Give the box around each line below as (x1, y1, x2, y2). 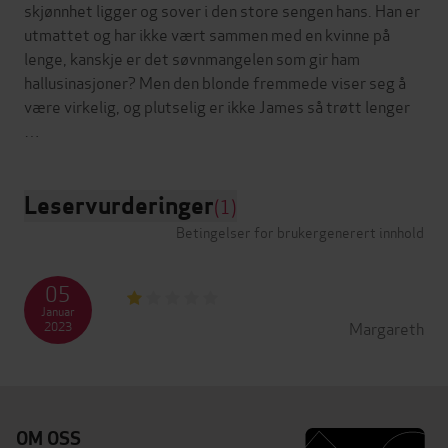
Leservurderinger (24, 189, 214, 221)
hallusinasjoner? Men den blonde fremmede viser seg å (24, 69, 406, 93)
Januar (41, 301, 75, 319)
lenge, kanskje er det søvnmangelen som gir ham (24, 45, 360, 69)
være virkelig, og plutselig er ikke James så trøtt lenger (24, 93, 410, 117)
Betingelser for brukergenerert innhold (176, 220, 424, 242)
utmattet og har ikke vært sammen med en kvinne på (24, 21, 390, 45)
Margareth (349, 315, 424, 339)
